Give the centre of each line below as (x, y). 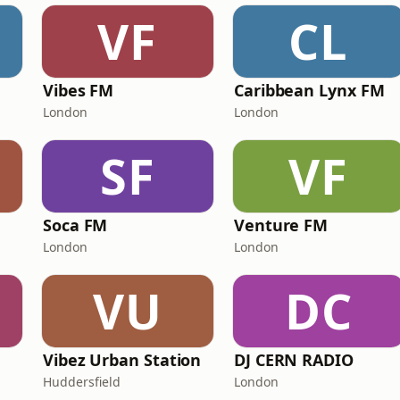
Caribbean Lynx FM (309, 90)
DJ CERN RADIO (294, 360)
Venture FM (281, 225)
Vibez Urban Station (122, 360)
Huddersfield (82, 382)
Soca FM (75, 225)
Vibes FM (79, 90)
